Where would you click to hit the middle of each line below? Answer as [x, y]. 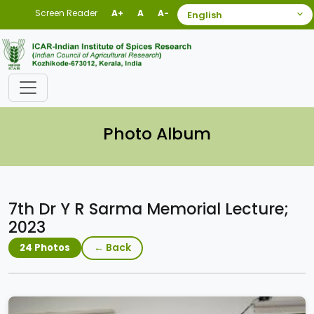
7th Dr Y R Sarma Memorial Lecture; [149, 209]
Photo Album [157, 133]
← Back [112, 248]
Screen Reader [66, 13]
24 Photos [45, 248]
